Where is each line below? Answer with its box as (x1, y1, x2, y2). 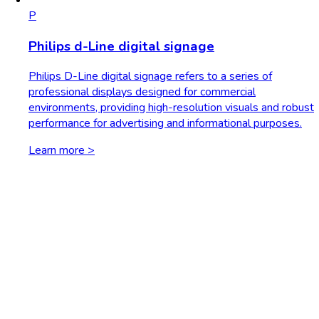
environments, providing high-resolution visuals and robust (28, 100, 314, 116)
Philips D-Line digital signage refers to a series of (28, 68, 272, 85)
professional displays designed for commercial (28, 84, 256, 100)
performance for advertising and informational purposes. (28, 115, 302, 132)
